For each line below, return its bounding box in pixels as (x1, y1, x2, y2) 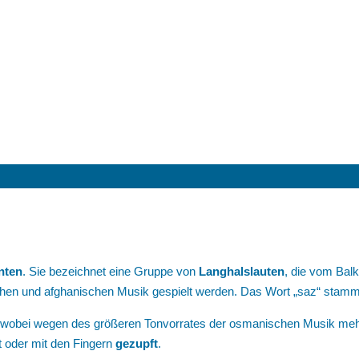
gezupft (115, 337, 158, 351)
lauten (250, 264, 284, 279)
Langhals (199, 264, 250, 279)
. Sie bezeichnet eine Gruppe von (22, 264, 199, 279)
